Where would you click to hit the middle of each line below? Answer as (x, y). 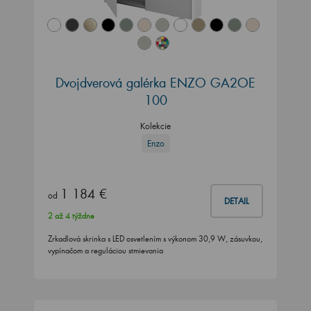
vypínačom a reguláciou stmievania (106, 251)
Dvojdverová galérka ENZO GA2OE (155, 82)
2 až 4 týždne (71, 216)
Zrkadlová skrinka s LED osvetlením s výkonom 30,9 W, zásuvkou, (155, 239)
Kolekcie (155, 126)
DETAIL (237, 201)
